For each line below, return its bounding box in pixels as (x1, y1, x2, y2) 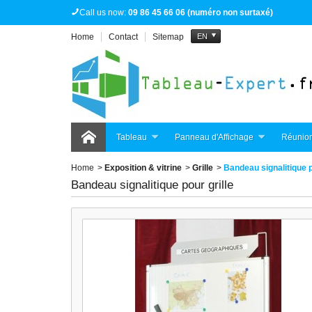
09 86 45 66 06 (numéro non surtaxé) (128, 8, 273, 17)
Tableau (116, 132, 147, 142)
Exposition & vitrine (104, 163, 182, 173)
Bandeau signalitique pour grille (71, 178, 233, 192)
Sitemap (153, 32, 184, 42)
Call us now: (79, 8, 128, 17)
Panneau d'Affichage (175, 132, 253, 142)
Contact (109, 32, 138, 42)
